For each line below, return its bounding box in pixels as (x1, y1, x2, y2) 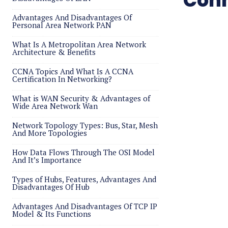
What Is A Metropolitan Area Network (12, 39, 146, 49)
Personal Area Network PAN (12, 20, 111, 30)
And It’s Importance (12, 155, 81, 165)
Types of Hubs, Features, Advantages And (12, 174, 156, 184)
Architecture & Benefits (12, 47, 96, 57)
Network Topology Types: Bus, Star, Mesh (12, 120, 158, 130)
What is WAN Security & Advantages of (12, 93, 150, 103)
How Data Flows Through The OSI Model (12, 147, 155, 157)
